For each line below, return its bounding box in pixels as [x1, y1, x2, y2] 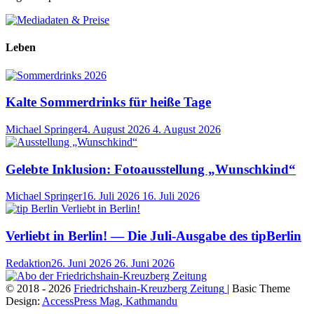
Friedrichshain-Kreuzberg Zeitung [74, 282, 224, 294]
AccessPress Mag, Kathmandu [42, 294, 177, 307]
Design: [6, 294, 42, 307]
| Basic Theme [227, 282, 290, 294]
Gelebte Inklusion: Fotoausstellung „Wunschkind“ [6, 161, 296, 177]
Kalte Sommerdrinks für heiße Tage [6, 95, 211, 110]
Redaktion [6, 257, 51, 269]
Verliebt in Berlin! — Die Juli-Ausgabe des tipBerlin [6, 228, 301, 244]
